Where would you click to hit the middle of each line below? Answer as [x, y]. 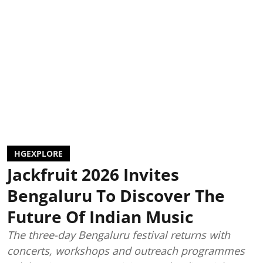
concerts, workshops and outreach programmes [126, 250]
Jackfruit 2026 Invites [93, 174]
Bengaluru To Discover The [116, 195]
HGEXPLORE [38, 153]
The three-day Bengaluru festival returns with [119, 235]
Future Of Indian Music [100, 216]
